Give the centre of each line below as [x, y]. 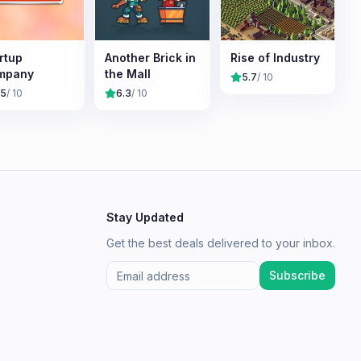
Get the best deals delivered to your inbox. [221, 243]
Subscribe [297, 275]
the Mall [128, 73]
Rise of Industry [275, 57]
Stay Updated [145, 217]
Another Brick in [150, 57]
